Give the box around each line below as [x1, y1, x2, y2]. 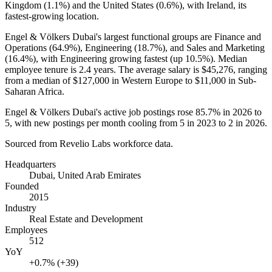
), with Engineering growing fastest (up [33, 53, 185, 64]
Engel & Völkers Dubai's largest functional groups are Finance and [5, 31, 261, 42]
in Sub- [226, 75, 256, 86]
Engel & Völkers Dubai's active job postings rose [5, 106, 195, 117]
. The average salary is [114, 64, 202, 75]
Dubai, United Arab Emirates [29, 169, 141, 180]
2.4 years [79, 64, 114, 75]
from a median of [5, 75, 73, 86]
